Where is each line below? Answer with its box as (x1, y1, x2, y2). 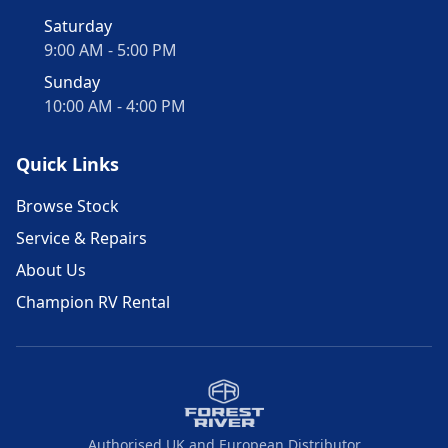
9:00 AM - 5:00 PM (44, 39, 177, 61)
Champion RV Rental (16, 291, 170, 313)
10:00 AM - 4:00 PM (44, 95, 186, 117)
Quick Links (16, 152, 119, 176)
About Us (16, 259, 86, 281)
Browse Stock (16, 195, 119, 217)
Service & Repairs (16, 227, 147, 249)
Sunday (44, 71, 100, 93)
